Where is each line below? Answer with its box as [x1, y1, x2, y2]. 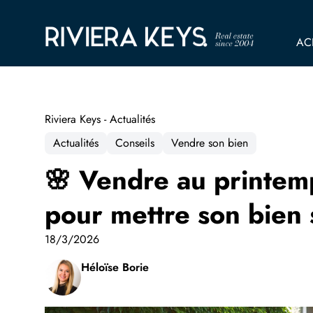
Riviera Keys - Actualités [45, 111, 155, 128]
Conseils [115, 135, 154, 152]
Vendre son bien [171, 135, 248, 152]
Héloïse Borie [81, 259, 149, 276]
